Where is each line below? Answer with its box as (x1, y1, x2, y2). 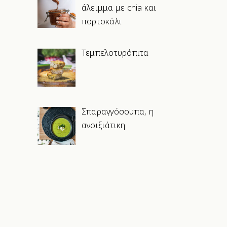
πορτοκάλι (82, 16, 122, 27)
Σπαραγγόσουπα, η (82, 105, 154, 117)
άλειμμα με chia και (82, 2, 157, 14)
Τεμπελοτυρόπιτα (82, 47, 149, 58)
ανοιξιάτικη (82, 119, 126, 131)
